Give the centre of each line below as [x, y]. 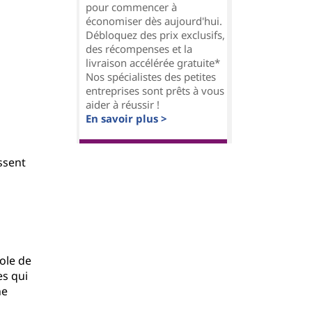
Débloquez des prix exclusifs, [155, 35]
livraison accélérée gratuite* [153, 63]
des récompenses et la [139, 49]
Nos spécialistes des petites [151, 77]
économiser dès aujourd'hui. [154, 21]
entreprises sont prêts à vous [155, 91]
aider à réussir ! [123, 104]
